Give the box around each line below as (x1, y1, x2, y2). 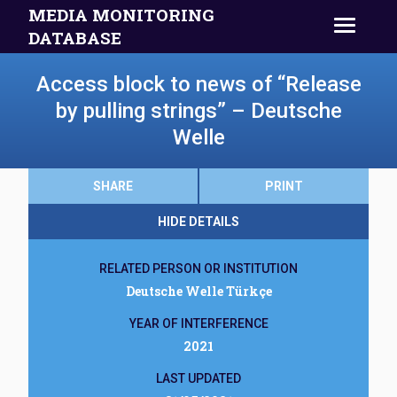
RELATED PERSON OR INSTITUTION (99, 261, 298, 276)
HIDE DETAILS (158, 214, 239, 229)
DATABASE (28, 27, 121, 49)
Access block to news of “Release (35, 72, 362, 97)
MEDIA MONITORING (28, 4, 214, 26)
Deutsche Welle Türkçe (125, 283, 272, 300)
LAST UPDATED (156, 371, 241, 385)
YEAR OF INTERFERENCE (128, 316, 269, 331)
